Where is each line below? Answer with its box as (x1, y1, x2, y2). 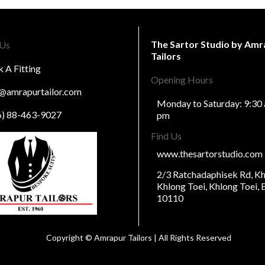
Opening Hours (151, 74, 213, 86)
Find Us (151, 130, 182, 142)
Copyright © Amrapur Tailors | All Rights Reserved (46, 232, 231, 243)
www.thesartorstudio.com (157, 148, 263, 160)
